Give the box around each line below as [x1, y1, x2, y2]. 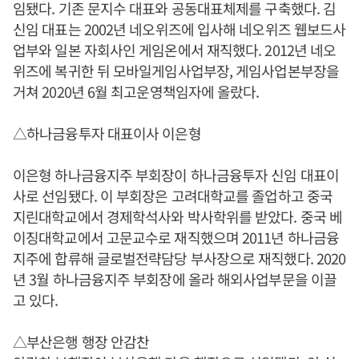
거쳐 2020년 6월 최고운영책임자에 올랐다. [13, 81, 260, 103]
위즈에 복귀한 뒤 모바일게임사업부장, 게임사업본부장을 [13, 60, 339, 82]
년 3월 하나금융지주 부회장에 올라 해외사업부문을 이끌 [13, 268, 337, 290]
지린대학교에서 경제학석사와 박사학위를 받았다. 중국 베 [13, 206, 343, 228]
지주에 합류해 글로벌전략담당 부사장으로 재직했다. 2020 [13, 248, 346, 269]
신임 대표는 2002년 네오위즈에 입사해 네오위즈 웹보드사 [13, 18, 346, 40]
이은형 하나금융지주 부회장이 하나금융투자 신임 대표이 [13, 164, 339, 186]
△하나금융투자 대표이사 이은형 [13, 123, 201, 144]
